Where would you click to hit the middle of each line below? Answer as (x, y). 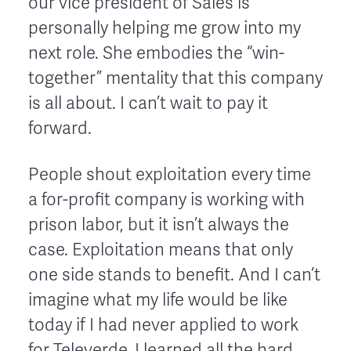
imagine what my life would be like (158, 300)
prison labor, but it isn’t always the (159, 224)
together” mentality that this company (175, 78)
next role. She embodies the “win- (156, 53)
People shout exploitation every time (170, 174)
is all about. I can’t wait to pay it (148, 103)
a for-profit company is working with (166, 199)
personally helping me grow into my (165, 28)
